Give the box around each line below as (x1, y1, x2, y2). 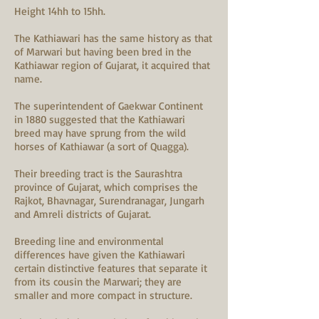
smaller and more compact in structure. (14, 288, 192, 302)
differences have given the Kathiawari (14, 248, 185, 261)
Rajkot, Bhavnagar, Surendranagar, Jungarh (14, 194, 204, 207)
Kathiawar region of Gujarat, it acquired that (14, 58, 210, 72)
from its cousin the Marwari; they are (14, 275, 182, 288)
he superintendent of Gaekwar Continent (19, 99, 203, 113)
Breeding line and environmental (14, 234, 164, 248)
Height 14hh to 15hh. (14, 4, 105, 18)
